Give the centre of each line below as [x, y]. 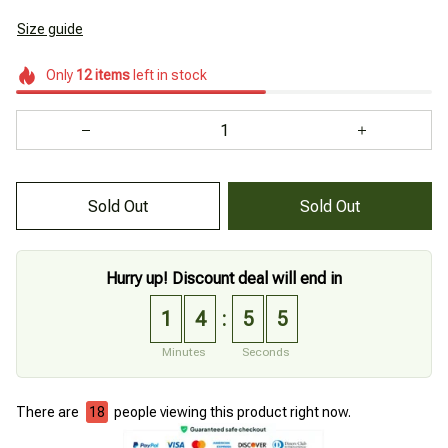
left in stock [168, 74]
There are [49, 412]
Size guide [50, 28]
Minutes [183, 352]
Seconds [265, 352]
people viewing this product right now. [231, 412]
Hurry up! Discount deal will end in [224, 279]
